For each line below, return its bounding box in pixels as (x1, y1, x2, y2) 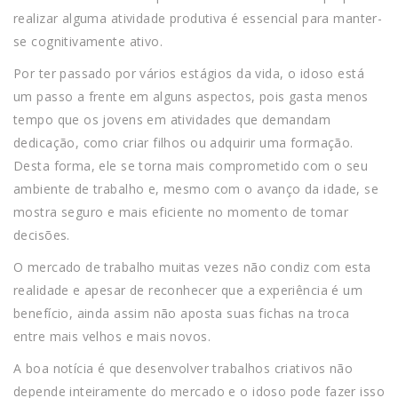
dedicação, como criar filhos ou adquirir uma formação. (13, 133, 354, 151)
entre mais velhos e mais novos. (13, 327, 211, 345)
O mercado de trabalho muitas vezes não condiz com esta (13, 258, 371, 275)
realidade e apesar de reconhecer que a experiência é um (13, 281, 363, 298)
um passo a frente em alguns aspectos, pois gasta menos (13, 87, 369, 105)
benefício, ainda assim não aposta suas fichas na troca (13, 304, 350, 322)
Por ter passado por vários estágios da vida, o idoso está (13, 64, 364, 82)
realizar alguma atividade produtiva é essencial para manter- (13, 9, 383, 27)
